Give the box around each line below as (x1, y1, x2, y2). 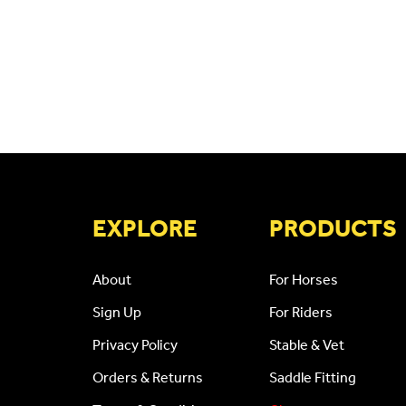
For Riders (269, 302, 333, 321)
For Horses (269, 269, 338, 288)
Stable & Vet (269, 334, 344, 353)
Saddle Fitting (269, 367, 356, 386)
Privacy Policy (92, 334, 178, 353)
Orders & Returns (92, 367, 203, 386)
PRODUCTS (269, 213, 397, 242)
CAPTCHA (79, 8, 146, 26)
